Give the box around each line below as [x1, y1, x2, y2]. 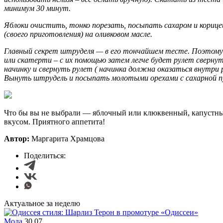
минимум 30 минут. [4, 3, 71, 12]
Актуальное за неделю [4, 199, 80, 208]
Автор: [4, 134, 31, 143]
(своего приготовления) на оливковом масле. [4, 29, 152, 38]
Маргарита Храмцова [31, 134, 105, 143]
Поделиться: [24, 151, 66, 160]
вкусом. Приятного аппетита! [4, 117, 105, 126]
